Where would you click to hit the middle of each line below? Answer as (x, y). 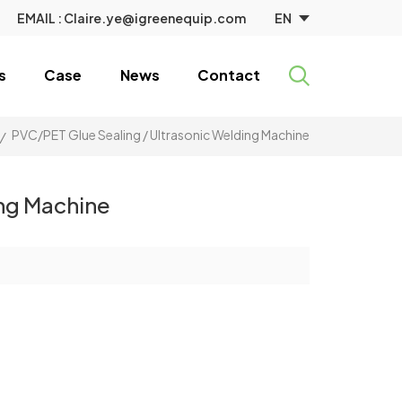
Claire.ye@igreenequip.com (155, 18)
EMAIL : (41, 18)
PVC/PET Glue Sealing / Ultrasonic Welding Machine (160, 135)
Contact (229, 75)
